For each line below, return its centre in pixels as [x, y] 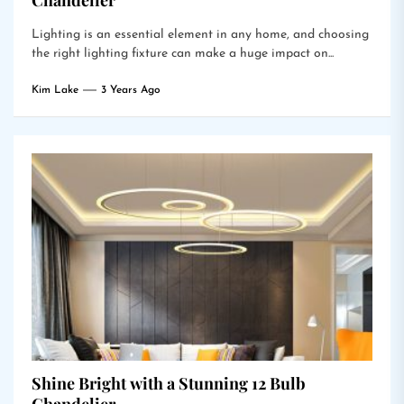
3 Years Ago [131, 90]
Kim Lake [55, 90]
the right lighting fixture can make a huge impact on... [183, 54]
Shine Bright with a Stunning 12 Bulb [169, 383]
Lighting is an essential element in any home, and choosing [200, 35]
